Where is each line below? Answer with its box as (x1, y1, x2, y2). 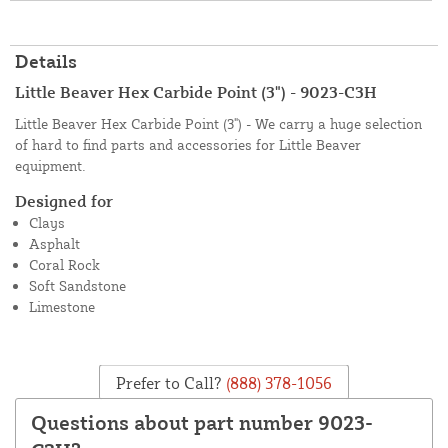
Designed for (15, 190, 113, 211)
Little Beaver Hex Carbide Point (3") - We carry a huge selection (15, 114, 422, 132)
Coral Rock (29, 255, 100, 273)
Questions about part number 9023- (31, 409, 373, 435)
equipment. (15, 156, 86, 174)
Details (15, 49, 77, 72)
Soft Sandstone (29, 276, 126, 294)
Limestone (29, 297, 95, 315)
